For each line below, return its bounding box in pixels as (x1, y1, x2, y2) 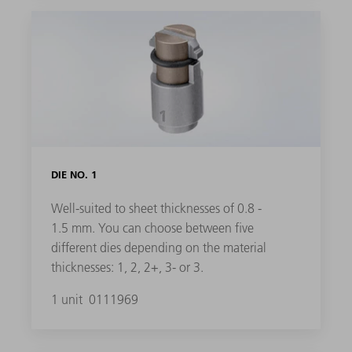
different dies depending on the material (50, 240, 266, 256)
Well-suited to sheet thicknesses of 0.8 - (50, 200, 262, 217)
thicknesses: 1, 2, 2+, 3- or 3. (50, 259, 203, 276)
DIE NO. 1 (50, 168, 97, 181)
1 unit (50, 291, 86, 308)
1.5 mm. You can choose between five (50, 220, 254, 236)
